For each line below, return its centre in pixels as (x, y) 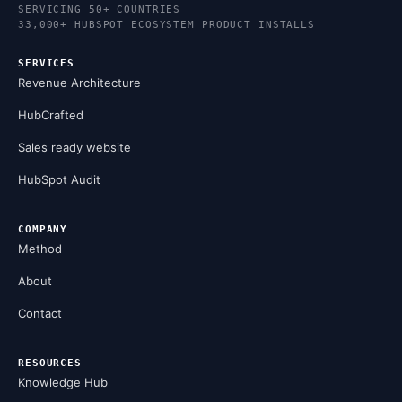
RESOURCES (50, 363)
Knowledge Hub (63, 382)
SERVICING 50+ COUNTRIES (100, 9)
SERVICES (47, 63)
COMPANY (43, 229)
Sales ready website (74, 147)
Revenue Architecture (79, 82)
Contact (40, 313)
